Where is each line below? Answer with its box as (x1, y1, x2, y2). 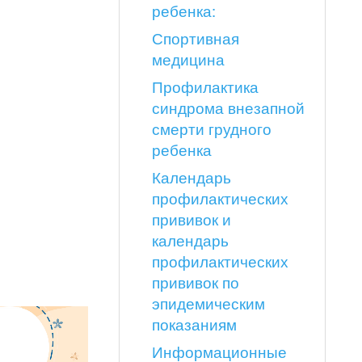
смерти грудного (151, 118, 271, 139)
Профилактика (151, 76, 259, 97)
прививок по (151, 271, 239, 293)
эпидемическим (151, 293, 265, 314)
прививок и (151, 208, 231, 229)
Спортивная (151, 27, 239, 48)
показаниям (151, 314, 237, 335)
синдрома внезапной (151, 97, 305, 118)
